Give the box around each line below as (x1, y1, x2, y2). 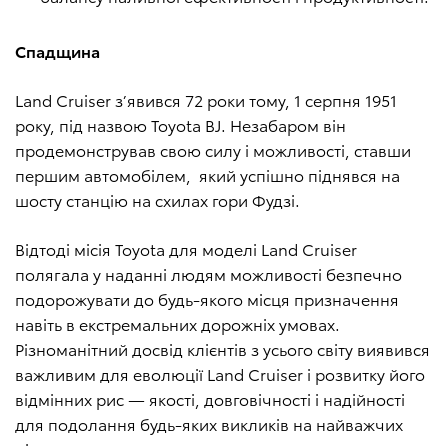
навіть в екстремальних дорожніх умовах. (15, 312, 340, 336)
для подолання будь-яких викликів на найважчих (15, 412, 403, 436)
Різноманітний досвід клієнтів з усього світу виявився (15, 337, 430, 361)
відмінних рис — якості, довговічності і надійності (15, 387, 405, 411)
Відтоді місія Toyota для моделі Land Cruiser (15, 237, 357, 261)
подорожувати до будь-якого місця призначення (15, 287, 399, 311)
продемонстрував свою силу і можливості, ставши (15, 138, 411, 162)
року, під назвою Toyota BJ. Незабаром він (15, 113, 346, 137)
